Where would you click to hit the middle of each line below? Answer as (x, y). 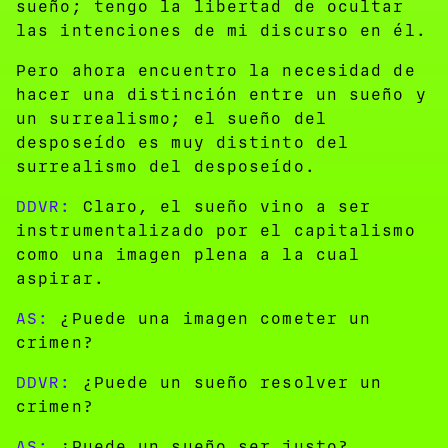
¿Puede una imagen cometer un (210, 318)
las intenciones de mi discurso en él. (221, 30)
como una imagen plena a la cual (188, 254)
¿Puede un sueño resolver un (227, 382)
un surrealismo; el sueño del (171, 118)
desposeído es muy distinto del (183, 142)
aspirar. (60, 278)
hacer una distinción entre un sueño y (221, 94)
